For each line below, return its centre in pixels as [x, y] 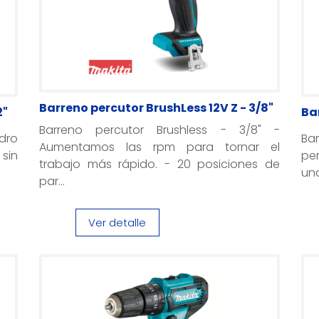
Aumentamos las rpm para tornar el [159, 147]
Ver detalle [117, 223]
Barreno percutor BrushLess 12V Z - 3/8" [156, 108]
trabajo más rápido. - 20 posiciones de [159, 164]
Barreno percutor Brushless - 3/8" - [159, 130]
